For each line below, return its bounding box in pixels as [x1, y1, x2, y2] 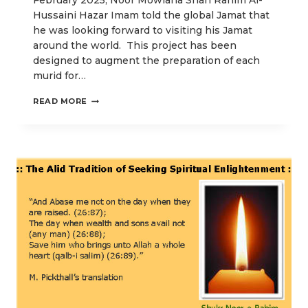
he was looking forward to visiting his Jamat [33, 24, 252, 37]
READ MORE [33, 96, 88, 107]
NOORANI [87, 163, 130, 173]
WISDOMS [87, 104, 133, 115]
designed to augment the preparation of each [33, 54, 260, 67]
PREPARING [87, 128, 140, 138]
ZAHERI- [87, 151, 125, 162]
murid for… [33, 69, 86, 82]
